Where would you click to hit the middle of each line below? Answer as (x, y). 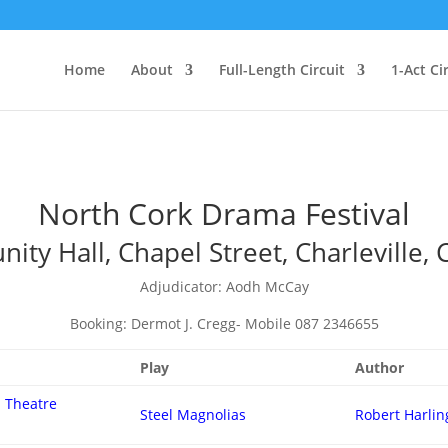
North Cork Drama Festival (224, 213)
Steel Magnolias (193, 414)
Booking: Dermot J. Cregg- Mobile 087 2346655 (224, 323)
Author (380, 367)
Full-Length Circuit (281, 69)
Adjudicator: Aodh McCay (224, 286)
